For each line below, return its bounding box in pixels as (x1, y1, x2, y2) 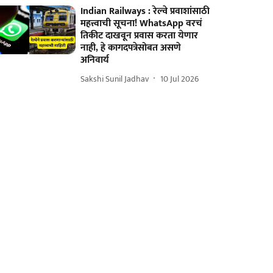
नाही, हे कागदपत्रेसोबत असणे (80, 40, 182, 56)
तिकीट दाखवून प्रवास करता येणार (80, 27, 199, 44)
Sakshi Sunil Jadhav (80, 71, 149, 86)
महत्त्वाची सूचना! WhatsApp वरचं (80, 15, 203, 32)
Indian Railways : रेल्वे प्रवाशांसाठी (80, 3, 210, 19)
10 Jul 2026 (160, 71, 199, 86)
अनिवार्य (80, 52, 110, 68)
